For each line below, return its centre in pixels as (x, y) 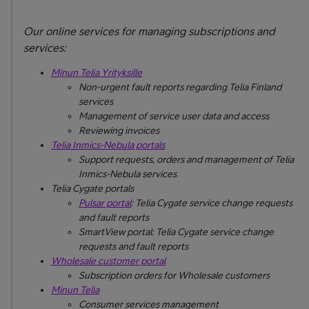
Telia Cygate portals (92, 188)
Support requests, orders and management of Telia (186, 159)
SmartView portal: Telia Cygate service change (176, 232)
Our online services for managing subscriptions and (149, 31)
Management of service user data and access (174, 116)
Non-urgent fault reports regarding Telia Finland (180, 87)
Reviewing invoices (119, 130)
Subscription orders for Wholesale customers (174, 275)
